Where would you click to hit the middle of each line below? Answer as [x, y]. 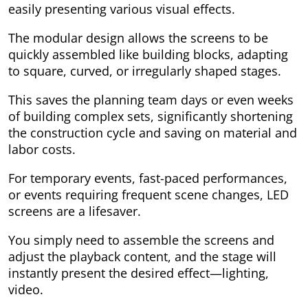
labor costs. [42, 150]
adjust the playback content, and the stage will [142, 257]
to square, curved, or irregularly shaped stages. [145, 71]
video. [26, 290]
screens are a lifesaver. [75, 211]
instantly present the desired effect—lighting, [139, 273]
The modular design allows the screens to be [138, 38]
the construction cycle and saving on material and [153, 133]
